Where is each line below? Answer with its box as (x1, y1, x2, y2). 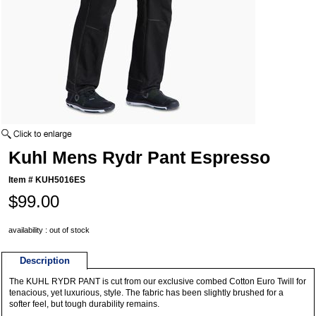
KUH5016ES (35, 175, 86, 186)
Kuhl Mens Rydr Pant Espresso (8, 147, 271, 168)
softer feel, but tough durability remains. (9, 299, 160, 310)
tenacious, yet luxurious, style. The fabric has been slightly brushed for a (9, 288, 284, 298)
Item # (8, 175, 36, 186)
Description (19, 255, 70, 267)
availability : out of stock (8, 226, 90, 235)
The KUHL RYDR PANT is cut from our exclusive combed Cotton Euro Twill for (9, 276, 307, 287)
